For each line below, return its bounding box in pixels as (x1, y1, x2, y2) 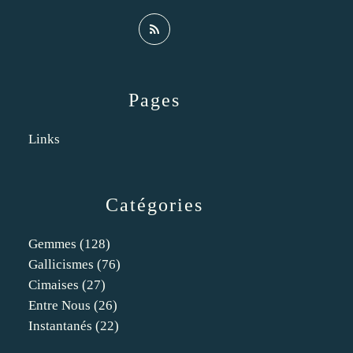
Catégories (106, 195, 203, 215)
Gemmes (28, 236, 76, 251)
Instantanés (28, 318, 92, 333)
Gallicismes (28, 257, 94, 272)
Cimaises (28, 277, 79, 292)
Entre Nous (28, 298, 91, 313)
